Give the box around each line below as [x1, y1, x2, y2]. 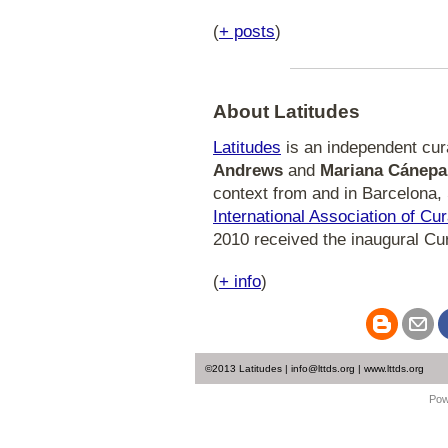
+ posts [219, 21, 275, 41]
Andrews [213, 161, 283, 180]
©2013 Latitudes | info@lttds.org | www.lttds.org [205, 363, 424, 374]
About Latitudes [213, 101, 360, 122]
